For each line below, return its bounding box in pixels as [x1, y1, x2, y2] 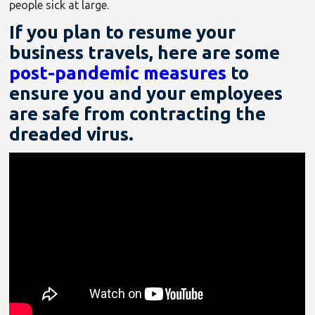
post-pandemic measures [9, 63, 227, 84]
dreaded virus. [9, 124, 134, 145]
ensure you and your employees [9, 83, 283, 104]
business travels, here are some [9, 42, 281, 63]
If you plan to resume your [9, 22, 236, 43]
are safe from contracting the [9, 103, 266, 124]
